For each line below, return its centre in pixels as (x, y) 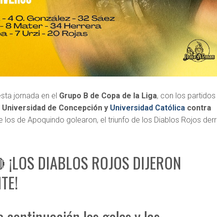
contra (198, 108)
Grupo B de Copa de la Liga (108, 95)
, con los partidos (186, 95)
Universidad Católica (148, 108)
